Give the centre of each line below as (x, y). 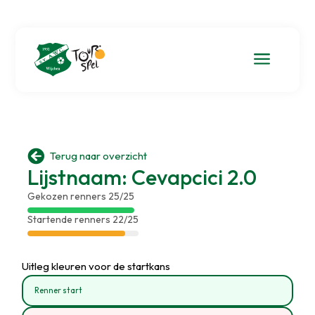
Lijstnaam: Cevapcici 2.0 (142, 177)
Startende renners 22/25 (83, 219)
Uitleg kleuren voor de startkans (96, 266)
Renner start (59, 290)
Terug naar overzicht (98, 156)
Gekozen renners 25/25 (81, 196)
